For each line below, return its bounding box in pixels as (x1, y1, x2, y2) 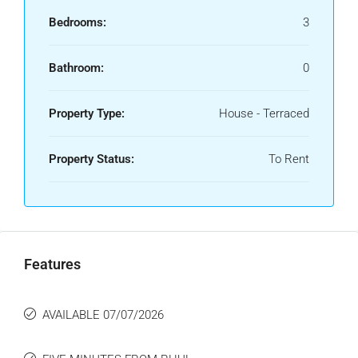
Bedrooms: (49, 15, 106, 30)
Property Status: (49, 152, 134, 166)
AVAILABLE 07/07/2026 (42, 308, 164, 322)
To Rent (268, 152, 309, 166)
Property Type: (49, 106, 125, 121)
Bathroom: (49, 61, 104, 75)
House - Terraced (219, 106, 309, 121)
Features (24, 256, 81, 272)
